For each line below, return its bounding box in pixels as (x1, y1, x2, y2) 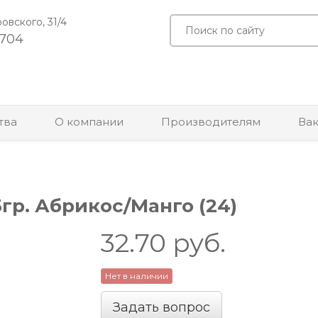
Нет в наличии (104, 270, 168, 281)
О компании (55, 114, 124, 128)
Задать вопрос (112, 299, 210, 315)
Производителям (161, 114, 261, 128)
